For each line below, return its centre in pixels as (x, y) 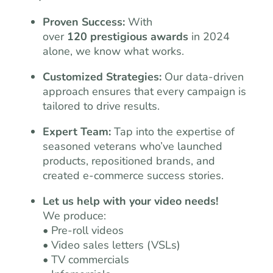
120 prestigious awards (128, 37)
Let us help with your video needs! (130, 201)
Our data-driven (203, 77)
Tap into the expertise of (173, 132)
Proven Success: (84, 22)
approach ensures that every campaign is (144, 91)
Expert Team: (77, 132)
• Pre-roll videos (83, 230)
